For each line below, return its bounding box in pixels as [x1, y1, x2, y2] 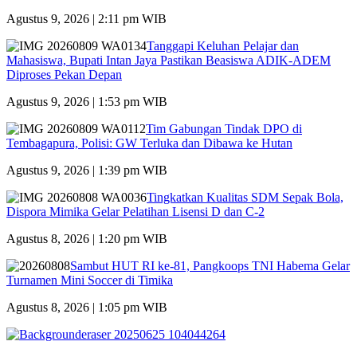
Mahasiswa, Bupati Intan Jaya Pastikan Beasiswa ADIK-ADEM [6, 53, 331, 68]
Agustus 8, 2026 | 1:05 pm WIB [6, 300, 167, 315]
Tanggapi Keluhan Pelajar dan [147, 39, 299, 53]
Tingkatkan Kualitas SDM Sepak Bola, [147, 190, 343, 205]
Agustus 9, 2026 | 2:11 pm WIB [6, 12, 167, 26]
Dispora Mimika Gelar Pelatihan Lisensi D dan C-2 [6, 205, 265, 219]
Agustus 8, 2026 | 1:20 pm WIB [6, 232, 167, 246]
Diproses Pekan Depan [6, 68, 122, 82]
